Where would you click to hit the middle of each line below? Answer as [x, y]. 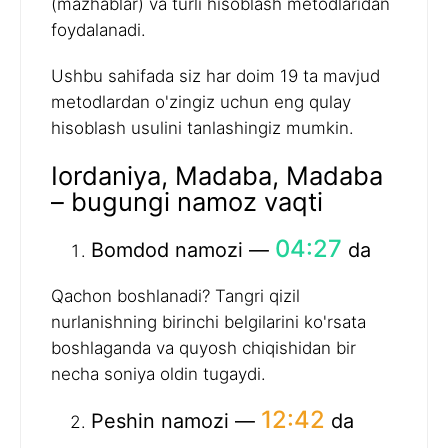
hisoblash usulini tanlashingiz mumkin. [202, 128]
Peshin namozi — [176, 420]
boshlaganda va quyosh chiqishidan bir [203, 347]
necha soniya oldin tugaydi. [158, 373]
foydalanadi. [98, 30]
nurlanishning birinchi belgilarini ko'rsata [208, 321]
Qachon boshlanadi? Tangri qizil [175, 295]
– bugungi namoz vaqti [187, 201]
